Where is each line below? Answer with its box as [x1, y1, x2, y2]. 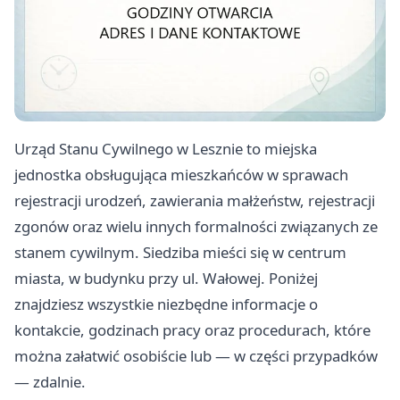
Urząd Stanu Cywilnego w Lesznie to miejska [14, 138, 317, 160]
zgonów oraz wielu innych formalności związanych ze [14, 216, 378, 237]
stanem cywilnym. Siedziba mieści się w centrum [14, 242, 346, 263]
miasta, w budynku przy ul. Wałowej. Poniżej [14, 268, 318, 289]
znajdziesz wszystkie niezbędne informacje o [14, 294, 318, 315]
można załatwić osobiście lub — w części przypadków [14, 346, 378, 367]
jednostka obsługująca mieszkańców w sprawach [14, 164, 348, 186]
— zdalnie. [14, 371, 86, 393]
